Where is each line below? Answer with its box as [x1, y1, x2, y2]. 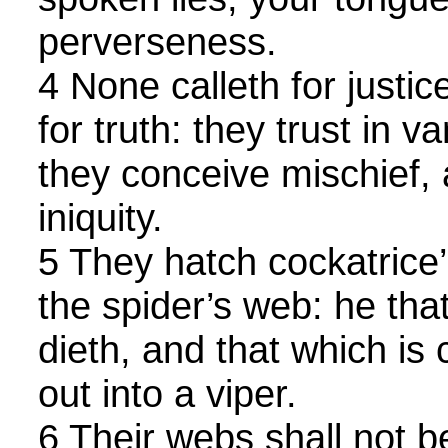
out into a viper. [38, 372, 297, 416]
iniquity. [38, 196, 163, 240]
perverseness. [38, 20, 277, 64]
